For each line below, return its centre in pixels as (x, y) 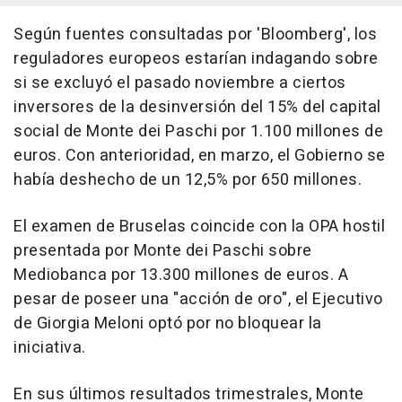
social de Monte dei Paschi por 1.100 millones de (198, 132)
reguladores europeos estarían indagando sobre (196, 59)
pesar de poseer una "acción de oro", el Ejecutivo (198, 300)
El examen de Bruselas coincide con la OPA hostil (199, 227)
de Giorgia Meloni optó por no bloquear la (168, 324)
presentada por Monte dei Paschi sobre (163, 251)
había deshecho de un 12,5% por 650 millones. (188, 180)
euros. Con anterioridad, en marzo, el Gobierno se (200, 156)
